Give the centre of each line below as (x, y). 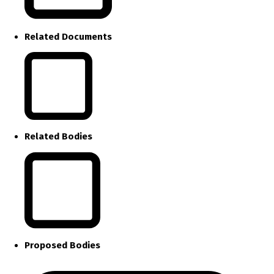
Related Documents (68, 37)
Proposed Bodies (62, 245)
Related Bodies (58, 137)
